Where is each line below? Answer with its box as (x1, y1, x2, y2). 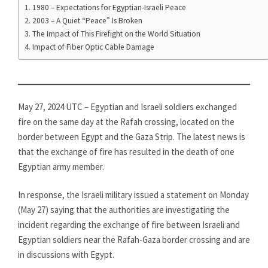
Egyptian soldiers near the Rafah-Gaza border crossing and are (18, 234, 250, 245)
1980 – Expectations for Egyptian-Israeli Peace (32, 2, 186, 13)
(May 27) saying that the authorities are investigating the (18, 204, 230, 215)
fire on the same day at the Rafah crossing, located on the (18, 115, 234, 127)
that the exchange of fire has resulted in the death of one (18, 145, 234, 157)
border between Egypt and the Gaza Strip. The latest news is (18, 130, 245, 142)
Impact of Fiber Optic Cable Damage (32, 42, 154, 52)
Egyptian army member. (18, 160, 104, 172)
